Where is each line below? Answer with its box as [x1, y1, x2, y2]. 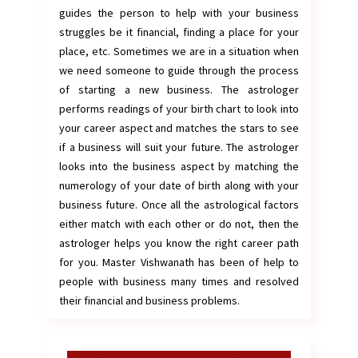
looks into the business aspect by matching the [59, 159, 299, 173]
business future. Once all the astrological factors [59, 197, 299, 212]
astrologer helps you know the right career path [59, 236, 299, 250]
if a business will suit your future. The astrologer [59, 140, 299, 154]
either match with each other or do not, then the [59, 217, 299, 231]
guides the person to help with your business [59, 6, 299, 20]
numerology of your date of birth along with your [59, 178, 299, 193]
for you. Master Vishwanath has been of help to [59, 255, 299, 269]
